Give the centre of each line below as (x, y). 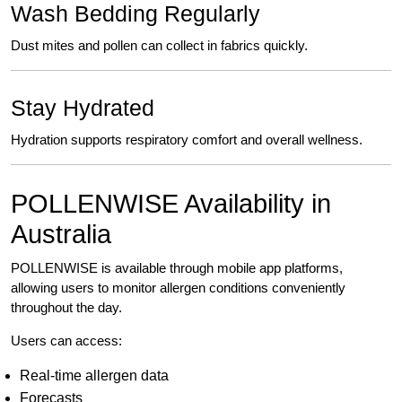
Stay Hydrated (83, 108)
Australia (61, 235)
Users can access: (66, 341)
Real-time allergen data (94, 376)
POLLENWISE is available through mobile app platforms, (177, 268)
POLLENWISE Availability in (171, 204)
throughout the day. (66, 308)
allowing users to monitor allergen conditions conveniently (178, 288)
